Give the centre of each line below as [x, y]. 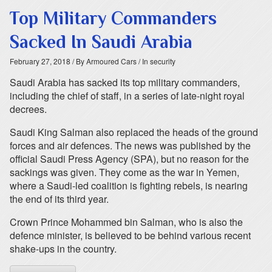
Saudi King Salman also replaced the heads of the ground [134, 132]
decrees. [28, 109]
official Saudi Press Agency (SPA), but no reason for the [129, 159]
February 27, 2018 [40, 61]
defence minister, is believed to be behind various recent [130, 235]
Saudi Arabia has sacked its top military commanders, [125, 82]
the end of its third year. [59, 199]
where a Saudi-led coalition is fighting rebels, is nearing [129, 185]
